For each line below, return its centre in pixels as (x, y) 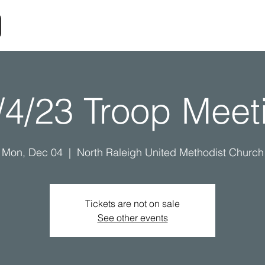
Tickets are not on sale (132, 203)
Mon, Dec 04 (32, 152)
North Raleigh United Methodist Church (170, 152)
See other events (132, 218)
